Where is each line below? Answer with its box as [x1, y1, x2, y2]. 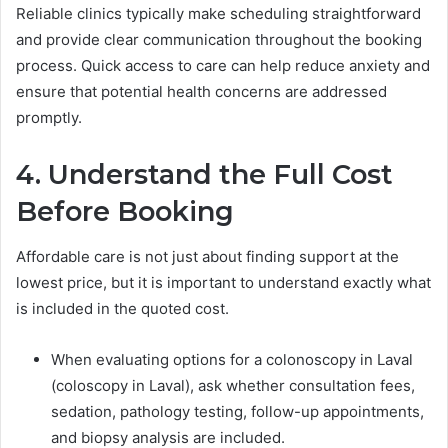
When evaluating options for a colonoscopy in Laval [51, 349, 413, 369]
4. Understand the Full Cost [16, 158, 393, 192]
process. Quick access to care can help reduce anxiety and [16, 56, 430, 76]
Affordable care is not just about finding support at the [16, 246, 399, 266]
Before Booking [16, 195, 234, 229]
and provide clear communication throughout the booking [16, 30, 422, 50]
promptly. [16, 108, 82, 128]
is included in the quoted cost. [16, 298, 229, 318]
